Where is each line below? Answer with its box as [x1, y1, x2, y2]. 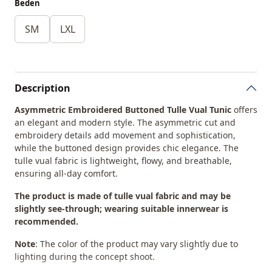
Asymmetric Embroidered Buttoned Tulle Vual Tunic [15, 104, 231, 115]
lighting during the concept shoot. [15, 251, 155, 262]
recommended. [15, 216, 78, 227]
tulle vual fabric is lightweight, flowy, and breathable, [15, 155, 232, 166]
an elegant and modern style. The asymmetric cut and [15, 117, 236, 128]
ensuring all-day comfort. [15, 168, 120, 179]
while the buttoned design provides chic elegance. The [15, 142, 239, 154]
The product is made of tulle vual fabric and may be [15, 190, 231, 202]
